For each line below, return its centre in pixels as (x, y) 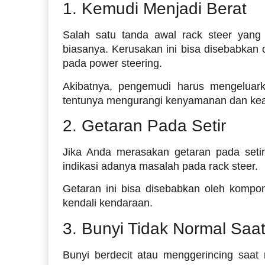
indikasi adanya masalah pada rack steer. (160, 167)
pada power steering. (112, 64)
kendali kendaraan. (108, 203)
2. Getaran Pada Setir (144, 126)
